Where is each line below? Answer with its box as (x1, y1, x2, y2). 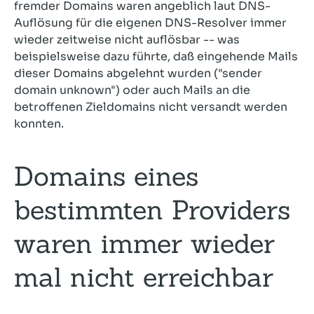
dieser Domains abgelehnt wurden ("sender (14, 66, 262, 81)
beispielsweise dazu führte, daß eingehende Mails (14, 49, 298, 64)
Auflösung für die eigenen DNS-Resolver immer (14, 15, 287, 30)
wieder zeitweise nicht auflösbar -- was (14, 32, 240, 47)
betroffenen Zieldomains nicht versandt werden (14, 100, 287, 114)
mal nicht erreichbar (14, 260, 273, 294)
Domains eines (14, 159, 198, 193)
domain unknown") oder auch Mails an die (14, 83, 250, 97)
